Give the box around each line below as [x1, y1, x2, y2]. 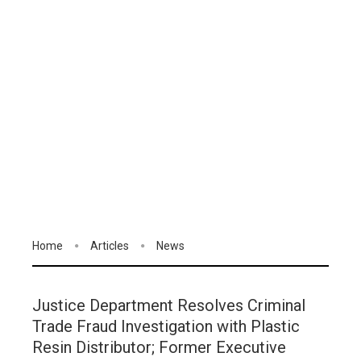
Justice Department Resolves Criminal [32, 296, 305, 316]
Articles [90, 239, 129, 252]
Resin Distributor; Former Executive [32, 338, 286, 358]
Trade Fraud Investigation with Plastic [32, 317, 300, 337]
